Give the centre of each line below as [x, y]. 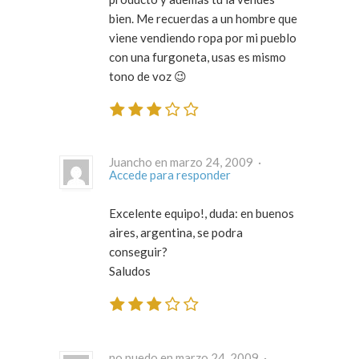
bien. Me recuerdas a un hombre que [203, 18]
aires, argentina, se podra [176, 233]
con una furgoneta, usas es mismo [198, 56]
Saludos [130, 271]
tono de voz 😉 [148, 76]
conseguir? [138, 252]
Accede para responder [170, 175]
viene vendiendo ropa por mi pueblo [203, 37]
